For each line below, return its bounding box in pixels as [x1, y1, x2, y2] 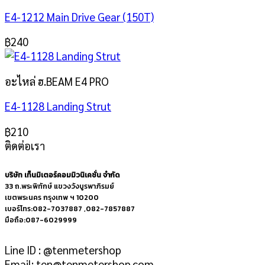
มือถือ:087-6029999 [5, 214, 77, 226]
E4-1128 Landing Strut [5, 99, 111, 114]
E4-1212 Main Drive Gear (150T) [5, 9, 154, 24]
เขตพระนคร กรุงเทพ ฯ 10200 [5, 192, 99, 203]
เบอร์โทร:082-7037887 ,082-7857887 [5, 203, 135, 215]
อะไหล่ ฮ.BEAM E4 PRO [5, 73, 109, 88]
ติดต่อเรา [5, 138, 45, 153]
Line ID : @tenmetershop [5, 242, 121, 257]
